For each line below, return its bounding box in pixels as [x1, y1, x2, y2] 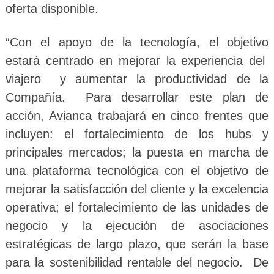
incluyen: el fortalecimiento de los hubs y [5, 127, 269, 141]
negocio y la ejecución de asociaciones [5, 218, 269, 232]
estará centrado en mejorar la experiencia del [5, 53, 269, 67]
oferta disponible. [5, 1, 98, 15]
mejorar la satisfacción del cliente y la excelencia [5, 182, 269, 196]
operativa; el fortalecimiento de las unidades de [5, 200, 269, 214]
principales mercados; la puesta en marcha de [5, 145, 269, 159]
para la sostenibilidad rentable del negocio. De [5, 255, 269, 269]
